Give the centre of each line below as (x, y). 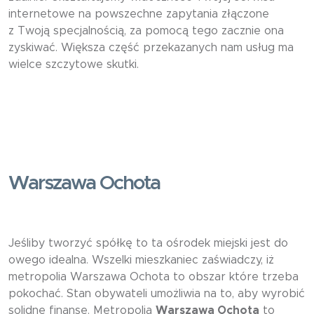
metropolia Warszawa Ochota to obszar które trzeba (153, 277)
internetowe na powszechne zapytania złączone (139, 14)
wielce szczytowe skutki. (74, 65)
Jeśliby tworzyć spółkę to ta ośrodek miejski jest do (148, 244)
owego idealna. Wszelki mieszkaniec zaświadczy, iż (141, 260)
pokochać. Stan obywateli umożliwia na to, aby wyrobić (157, 294)
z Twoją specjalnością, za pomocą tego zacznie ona (146, 31)
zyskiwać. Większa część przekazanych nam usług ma (151, 48)
